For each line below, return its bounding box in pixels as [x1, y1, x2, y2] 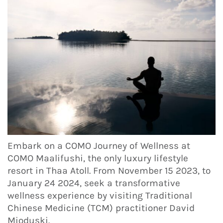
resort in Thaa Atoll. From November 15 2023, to [7, 165, 211, 176]
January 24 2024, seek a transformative [7, 177, 180, 189]
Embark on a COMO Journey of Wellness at [7, 140, 190, 151]
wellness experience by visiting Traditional [7, 190, 192, 201]
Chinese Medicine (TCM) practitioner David [7, 202, 195, 214]
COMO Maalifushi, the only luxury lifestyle [7, 152, 188, 164]
